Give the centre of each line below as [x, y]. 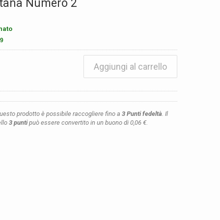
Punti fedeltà [144, 114]
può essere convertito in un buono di [79, 123]
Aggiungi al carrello [130, 67]
